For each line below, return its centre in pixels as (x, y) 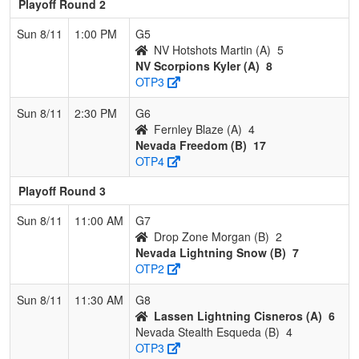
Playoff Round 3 (62, 190)
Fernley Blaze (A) (198, 129)
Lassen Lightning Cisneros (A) (238, 315)
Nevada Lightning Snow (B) (211, 252)
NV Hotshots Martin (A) (212, 49)
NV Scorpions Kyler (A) (198, 65)
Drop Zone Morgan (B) (212, 236)
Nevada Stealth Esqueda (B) (208, 331)
